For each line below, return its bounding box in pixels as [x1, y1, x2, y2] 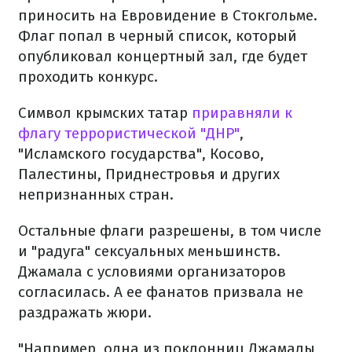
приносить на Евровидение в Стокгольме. [18, 6, 317, 25]
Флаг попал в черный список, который [18, 27, 297, 46]
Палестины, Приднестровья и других [18, 165, 280, 184]
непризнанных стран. [18, 185, 174, 204]
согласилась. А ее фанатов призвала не [18, 283, 303, 302]
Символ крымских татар [18, 104, 192, 123]
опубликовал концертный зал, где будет [18, 47, 307, 66]
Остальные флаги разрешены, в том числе [18, 222, 321, 240]
